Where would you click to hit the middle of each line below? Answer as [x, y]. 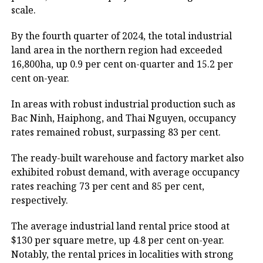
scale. [23, 10]
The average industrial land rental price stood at [120, 226]
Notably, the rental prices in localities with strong [122, 254]
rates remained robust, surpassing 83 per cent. [116, 132]
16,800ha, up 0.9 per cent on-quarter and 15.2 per [122, 64]
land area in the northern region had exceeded [117, 50]
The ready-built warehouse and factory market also [127, 158]
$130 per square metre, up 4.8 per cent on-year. [117, 240]
